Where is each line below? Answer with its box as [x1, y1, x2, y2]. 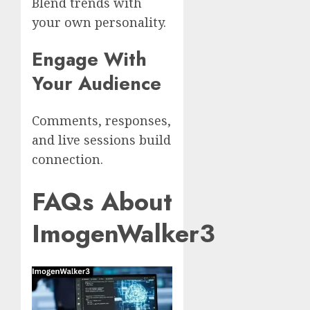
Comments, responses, [32, 112, 171, 129]
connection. [32, 151, 103, 168]
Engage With [32, 46, 147, 73]
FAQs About [32, 183, 172, 220]
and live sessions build [32, 131, 171, 149]
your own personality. [32, 13, 166, 30]
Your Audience [32, 70, 161, 97]
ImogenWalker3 [32, 215, 215, 252]
